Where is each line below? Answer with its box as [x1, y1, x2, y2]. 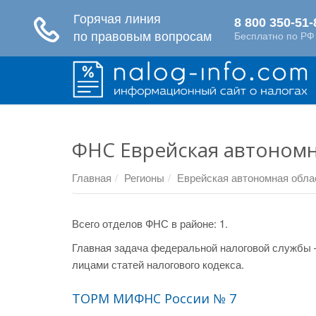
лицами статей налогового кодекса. [72, 257, 244, 272]
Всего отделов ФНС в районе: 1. [72, 216, 228, 231]
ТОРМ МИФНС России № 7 [72, 290, 236, 307]
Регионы [124, 170, 164, 185]
